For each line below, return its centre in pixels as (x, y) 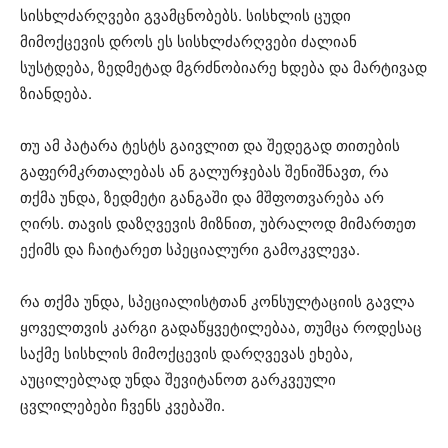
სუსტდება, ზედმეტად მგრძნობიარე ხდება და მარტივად (223, 67)
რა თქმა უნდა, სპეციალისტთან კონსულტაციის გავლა (217, 301)
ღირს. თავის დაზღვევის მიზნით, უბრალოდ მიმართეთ (218, 223)
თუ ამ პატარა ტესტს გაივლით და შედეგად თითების (210, 145)
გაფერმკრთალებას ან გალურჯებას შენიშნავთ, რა (204, 171)
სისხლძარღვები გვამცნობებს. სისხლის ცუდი (185, 15)
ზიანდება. (56, 93)
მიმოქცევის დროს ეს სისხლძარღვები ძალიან (188, 41)
